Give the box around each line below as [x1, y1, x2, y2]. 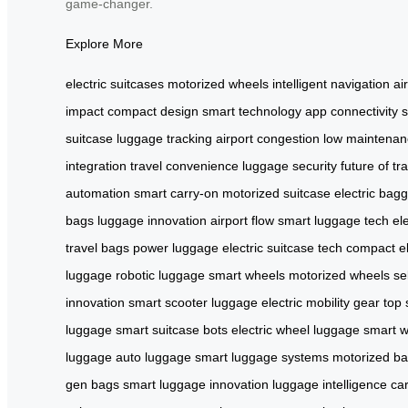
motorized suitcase [222, 185, 331, 200]
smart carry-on [134, 185, 219, 200]
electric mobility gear [261, 294, 380, 310]
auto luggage [116, 349, 191, 364]
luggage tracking [117, 130, 212, 146]
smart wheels [209, 267, 285, 282]
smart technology [202, 103, 301, 118]
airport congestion [216, 130, 320, 146]
